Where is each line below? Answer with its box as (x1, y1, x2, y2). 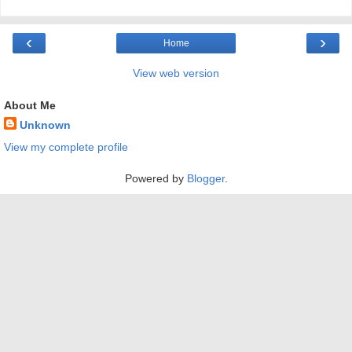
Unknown (20, 119, 71, 132)
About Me (4, 99, 56, 112)
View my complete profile (4, 140, 128, 153)
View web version (133, 67, 219, 80)
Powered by (124, 171, 187, 185)
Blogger (186, 171, 225, 185)
